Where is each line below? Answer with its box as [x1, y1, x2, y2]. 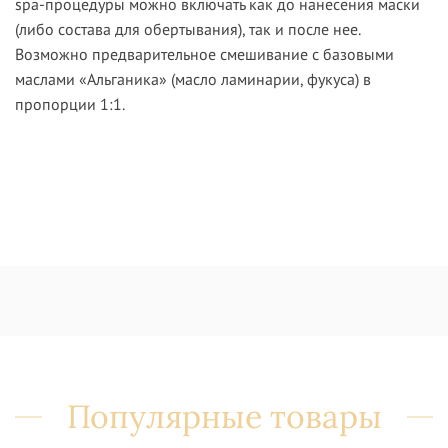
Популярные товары [66, 396, 382, 438]
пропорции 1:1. [15, 94, 125, 115]
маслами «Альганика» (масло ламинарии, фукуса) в [15, 69, 371, 90]
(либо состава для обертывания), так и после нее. [15, 19, 360, 40]
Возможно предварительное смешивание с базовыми [15, 44, 394, 65]
